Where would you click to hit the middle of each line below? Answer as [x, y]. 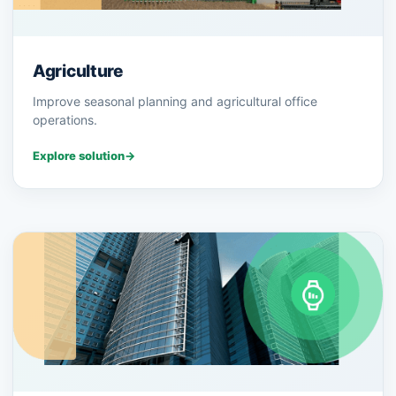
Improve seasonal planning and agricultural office [175, 102]
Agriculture [78, 72]
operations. [65, 120]
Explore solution [79, 156]
